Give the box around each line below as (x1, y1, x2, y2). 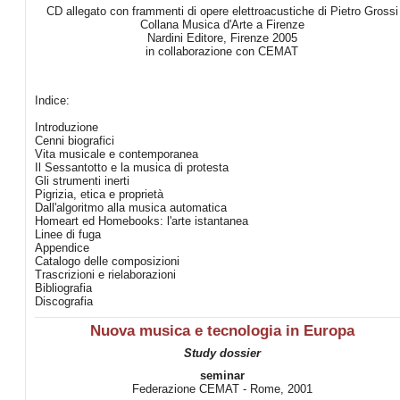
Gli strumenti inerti (35, 174, 129, 187)
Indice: (35, 94, 70, 107)
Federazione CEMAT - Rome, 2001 (131, 382, 312, 396)
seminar (199, 369, 245, 382)
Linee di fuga (35, 228, 101, 241)
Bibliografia (35, 281, 92, 295)
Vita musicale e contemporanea (35, 147, 198, 161)
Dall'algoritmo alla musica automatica (35, 201, 227, 214)
